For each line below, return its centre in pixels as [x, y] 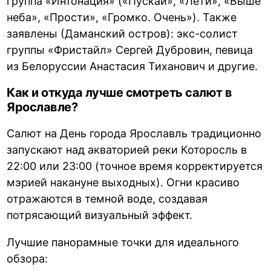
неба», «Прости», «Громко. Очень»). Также [122, 17]
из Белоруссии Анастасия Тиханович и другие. [132, 66]
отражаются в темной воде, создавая [107, 198]
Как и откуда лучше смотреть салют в [119, 92]
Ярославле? [42, 107]
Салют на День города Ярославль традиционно [134, 133]
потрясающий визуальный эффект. [100, 215]
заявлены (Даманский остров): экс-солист [122, 33]
